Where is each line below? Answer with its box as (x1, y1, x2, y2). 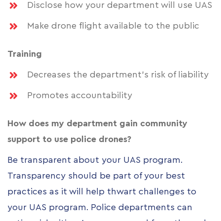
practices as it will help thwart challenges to (7, 187, 196, 196)
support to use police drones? (7, 135, 131, 144)
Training (7, 49, 42, 59)
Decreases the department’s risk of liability (27, 70, 209, 79)
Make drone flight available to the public (27, 21, 199, 31)
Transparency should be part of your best (7, 171, 185, 181)
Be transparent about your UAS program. (7, 155, 183, 165)
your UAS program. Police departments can (7, 203, 192, 212)
